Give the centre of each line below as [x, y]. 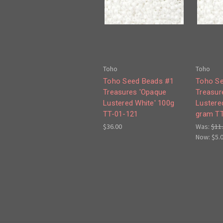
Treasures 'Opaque [135, 92]
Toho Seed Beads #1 [139, 81]
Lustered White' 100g [139, 103]
